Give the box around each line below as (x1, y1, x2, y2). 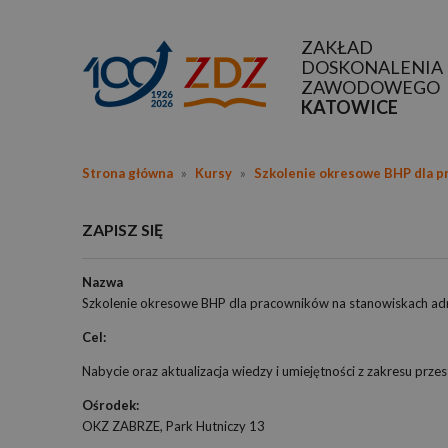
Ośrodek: (82, 397, 139, 413)
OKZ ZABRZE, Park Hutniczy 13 (82, 418, 265, 434)
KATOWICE (301, 96, 398, 118)
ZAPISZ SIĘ (82, 220, 163, 239)
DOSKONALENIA (301, 56, 443, 78)
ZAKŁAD (301, 36, 373, 58)
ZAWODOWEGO (301, 76, 440, 98)
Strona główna (82, 165, 173, 181)
